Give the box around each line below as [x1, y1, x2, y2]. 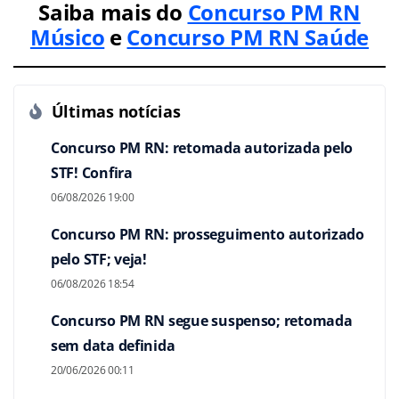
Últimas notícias [44, 101, 181, 123]
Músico [29, 22, 105, 53]
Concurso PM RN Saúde [126, 22, 370, 53]
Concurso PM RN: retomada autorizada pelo [51, 138, 354, 159]
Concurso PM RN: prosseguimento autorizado [51, 224, 364, 245]
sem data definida [51, 336, 175, 356]
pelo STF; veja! [51, 249, 147, 270]
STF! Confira [51, 163, 133, 183]
